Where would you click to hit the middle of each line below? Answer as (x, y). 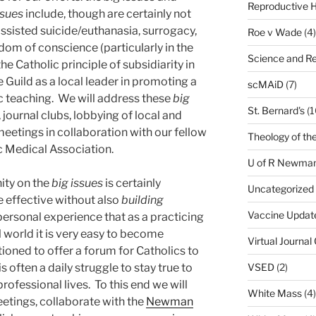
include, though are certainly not (107, 14)
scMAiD (265, 84)
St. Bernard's (276, 110)
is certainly (132, 183)
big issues (77, 183)
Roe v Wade (274, 32)
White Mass (274, 293)
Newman (170, 302)
